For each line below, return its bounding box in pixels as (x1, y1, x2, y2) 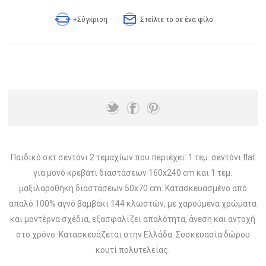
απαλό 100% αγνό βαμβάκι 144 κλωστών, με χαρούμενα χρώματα (9, 199, 257, 209)
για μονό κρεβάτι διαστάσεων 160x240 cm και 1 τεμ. (33, 168, 233, 178)
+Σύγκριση (73, 15, 108, 24)
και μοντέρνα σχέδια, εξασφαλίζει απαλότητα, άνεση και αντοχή (10, 214, 256, 224)
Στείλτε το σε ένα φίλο (140, 15, 214, 24)
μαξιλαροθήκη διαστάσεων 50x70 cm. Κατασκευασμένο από (18, 183, 247, 194)
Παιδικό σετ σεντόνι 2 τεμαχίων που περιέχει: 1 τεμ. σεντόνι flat (10, 153, 255, 163)
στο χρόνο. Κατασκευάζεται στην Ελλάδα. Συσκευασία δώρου (15, 230, 250, 240)
